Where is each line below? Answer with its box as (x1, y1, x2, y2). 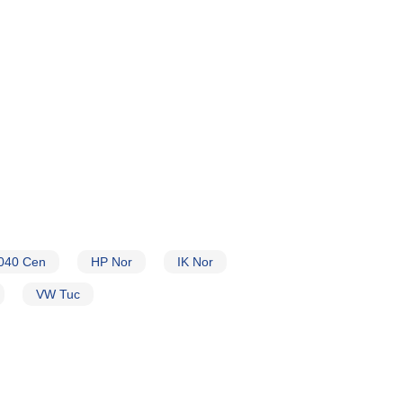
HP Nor (91, 255, 132, 269)
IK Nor (177, 255, 213, 269)
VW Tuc (36, 287, 80, 301)
